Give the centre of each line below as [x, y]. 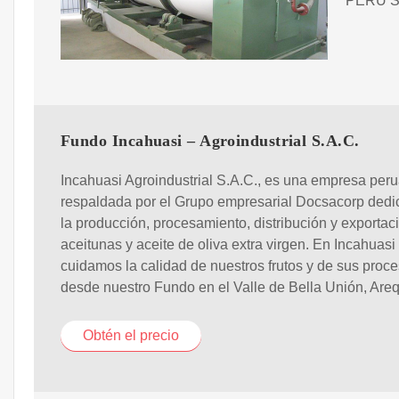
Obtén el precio [131, 336]
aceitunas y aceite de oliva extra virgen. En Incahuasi [228, 245]
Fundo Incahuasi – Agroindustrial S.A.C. [210, 141]
